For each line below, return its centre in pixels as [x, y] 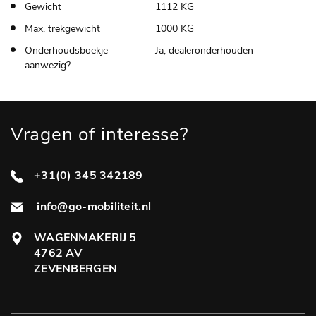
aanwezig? [48, 66]
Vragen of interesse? [100, 135]
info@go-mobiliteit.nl [93, 207]
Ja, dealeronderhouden [204, 51]
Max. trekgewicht [62, 29]
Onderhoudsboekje [66, 51]
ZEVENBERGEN [76, 269]
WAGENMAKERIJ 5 [85, 238]
